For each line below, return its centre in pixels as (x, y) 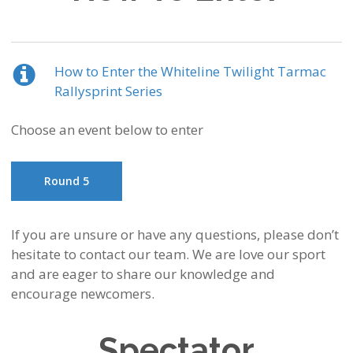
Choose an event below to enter (107, 130)
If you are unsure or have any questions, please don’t (175, 235)
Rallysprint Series (108, 91)
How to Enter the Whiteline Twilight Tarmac (190, 72)
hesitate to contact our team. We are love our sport (168, 255)
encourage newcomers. (82, 294)
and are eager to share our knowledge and (143, 274)
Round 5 (66, 181)
